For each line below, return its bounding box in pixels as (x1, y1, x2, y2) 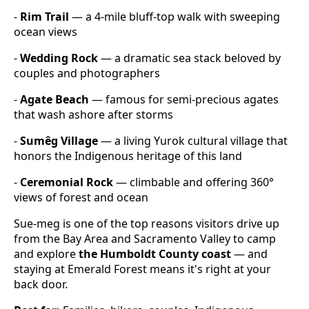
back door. (14, 277, 68, 292)
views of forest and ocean (14, 190, 148, 206)
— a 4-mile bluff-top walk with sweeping (69, 9, 280, 25)
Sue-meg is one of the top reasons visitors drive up (14, 216, 279, 232)
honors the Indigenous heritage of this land (14, 148, 242, 164)
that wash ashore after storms (14, 107, 173, 123)
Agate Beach (20, 92, 89, 108)
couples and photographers (14, 66, 160, 81)
